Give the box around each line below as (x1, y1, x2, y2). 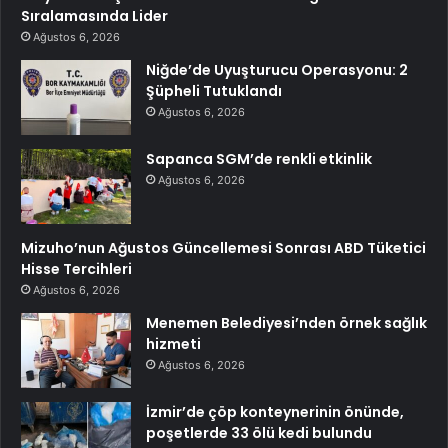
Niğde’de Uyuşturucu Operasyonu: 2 (146, 60, 408, 81)
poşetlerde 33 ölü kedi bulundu (146, 423, 372, 444)
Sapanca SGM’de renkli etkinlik (146, 149, 372, 170)
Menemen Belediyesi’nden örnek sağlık (146, 313, 427, 334)
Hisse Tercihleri (21, 259, 132, 280)
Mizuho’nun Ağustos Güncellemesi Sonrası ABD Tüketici (21, 238, 426, 259)
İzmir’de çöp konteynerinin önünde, (146, 402, 404, 423)
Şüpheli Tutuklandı (146, 81, 282, 102)
